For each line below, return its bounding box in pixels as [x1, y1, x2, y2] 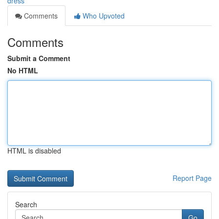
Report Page [173, 173, 212, 183]
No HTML [7, 66, 38, 75]
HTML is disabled [7, 146, 61, 155]
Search [15, 199, 37, 209]
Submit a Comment [7, 53, 70, 63]
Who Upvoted [81, 11, 125, 21]
